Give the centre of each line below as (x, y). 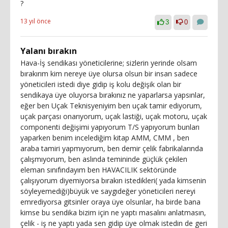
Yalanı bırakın (49, 51)
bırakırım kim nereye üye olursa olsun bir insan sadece (109, 74)
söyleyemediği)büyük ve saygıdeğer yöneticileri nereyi (108, 191)
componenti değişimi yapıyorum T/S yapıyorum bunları (110, 127)
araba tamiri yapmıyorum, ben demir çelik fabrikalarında (112, 148)
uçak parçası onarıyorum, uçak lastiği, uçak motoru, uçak (114, 116)
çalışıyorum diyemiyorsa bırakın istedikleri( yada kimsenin (113, 180)
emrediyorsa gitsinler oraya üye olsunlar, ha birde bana (110, 202)
